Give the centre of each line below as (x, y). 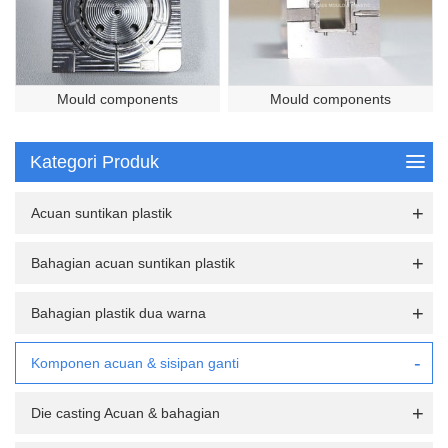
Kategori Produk (94, 161)
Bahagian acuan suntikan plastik (133, 262)
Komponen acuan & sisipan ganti (135, 362)
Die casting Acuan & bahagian (125, 412)
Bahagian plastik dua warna (118, 312)
